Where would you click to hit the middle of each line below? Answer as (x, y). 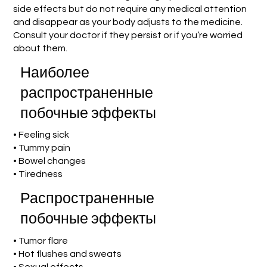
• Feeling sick (41, 135)
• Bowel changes (50, 161)
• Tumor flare (41, 241)
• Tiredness (38, 174)
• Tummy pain (42, 148)
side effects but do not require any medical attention (130, 9)
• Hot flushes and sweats (68, 254)
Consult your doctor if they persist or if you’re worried (128, 35)
